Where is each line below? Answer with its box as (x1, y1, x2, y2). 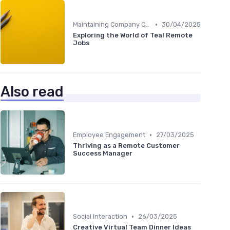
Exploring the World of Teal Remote (73, 31, 193, 40)
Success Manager (73, 149, 132, 158)
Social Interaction (73, 213, 127, 221)
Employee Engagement (73, 131, 145, 139)
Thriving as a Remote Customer (73, 142, 180, 150)
